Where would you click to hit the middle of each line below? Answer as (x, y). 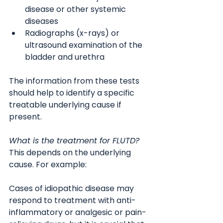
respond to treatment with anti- (72, 200)
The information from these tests (75, 81)
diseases (42, 21)
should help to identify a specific (73, 93)
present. (25, 117)
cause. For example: (48, 165)
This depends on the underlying (71, 153)
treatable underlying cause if (66, 105)
